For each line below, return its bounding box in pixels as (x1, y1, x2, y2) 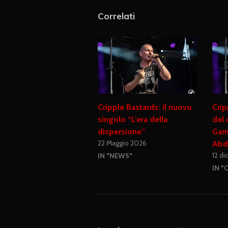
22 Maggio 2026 (98, 138, 147, 148)
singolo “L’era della (98, 114, 167, 124)
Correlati (98, 10, 135, 22)
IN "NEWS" (98, 151, 132, 160)
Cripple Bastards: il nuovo (98, 102, 192, 112)
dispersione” (98, 126, 145, 136)
